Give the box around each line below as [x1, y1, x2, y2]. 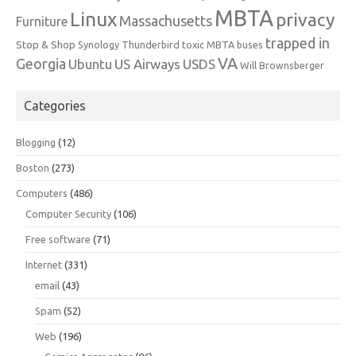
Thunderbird [122, 39, 180, 50]
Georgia [16, 56, 66, 72]
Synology [78, 39, 119, 50]
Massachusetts [119, 13, 212, 29]
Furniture [16, 14, 68, 29]
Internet [25, 259, 62, 270]
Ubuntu [68, 56, 112, 72]
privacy [276, 10, 335, 29]
